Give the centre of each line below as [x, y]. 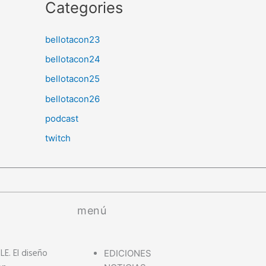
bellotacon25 [72, 79]
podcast [62, 118]
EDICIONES [128, 253]
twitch [58, 138]
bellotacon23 [73, 39]
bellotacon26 [72, 99]
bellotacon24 [73, 59]
